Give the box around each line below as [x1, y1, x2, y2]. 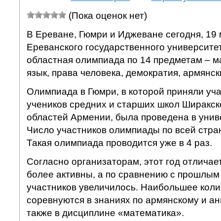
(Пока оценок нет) [66, 10, 147, 21]
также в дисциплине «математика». [26, 207, 184, 218]
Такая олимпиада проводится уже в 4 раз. [26, 137, 212, 148]
